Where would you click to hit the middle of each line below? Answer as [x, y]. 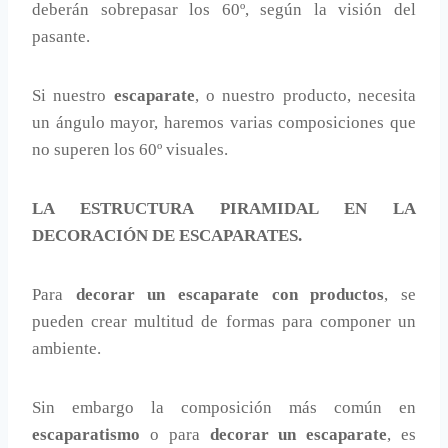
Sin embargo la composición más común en [224, 408]
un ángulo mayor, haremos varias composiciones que [224, 123]
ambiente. [66, 349]
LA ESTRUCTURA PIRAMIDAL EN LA [224, 209]
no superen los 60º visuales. [130, 150]
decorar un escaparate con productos [230, 295]
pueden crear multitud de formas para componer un [224, 322]
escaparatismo [86, 435]
